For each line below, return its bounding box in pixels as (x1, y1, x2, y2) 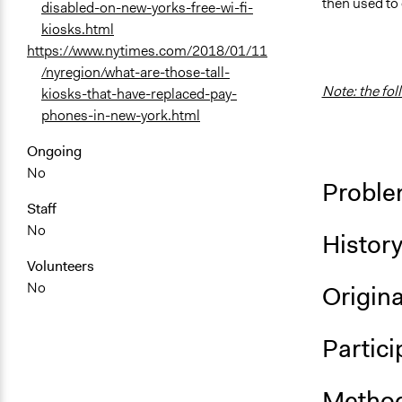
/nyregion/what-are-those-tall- (41, 63, 230, 83)
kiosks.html (41, 20, 114, 39)
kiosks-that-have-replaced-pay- (41, 84, 237, 104)
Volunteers (27, 257, 94, 276)
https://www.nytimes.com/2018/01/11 (27, 41, 267, 61)
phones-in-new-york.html (41, 106, 200, 126)
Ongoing (27, 142, 82, 162)
